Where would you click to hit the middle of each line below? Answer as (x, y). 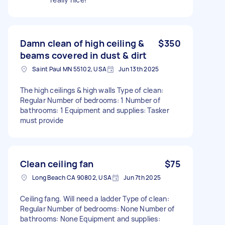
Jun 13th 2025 (139, 69)
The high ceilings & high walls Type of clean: (92, 90)
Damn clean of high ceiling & (82, 43)
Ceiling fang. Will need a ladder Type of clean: (95, 198)
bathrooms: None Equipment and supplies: (90, 218)
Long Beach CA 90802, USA (72, 177)
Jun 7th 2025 (142, 177)
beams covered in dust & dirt (84, 55)
